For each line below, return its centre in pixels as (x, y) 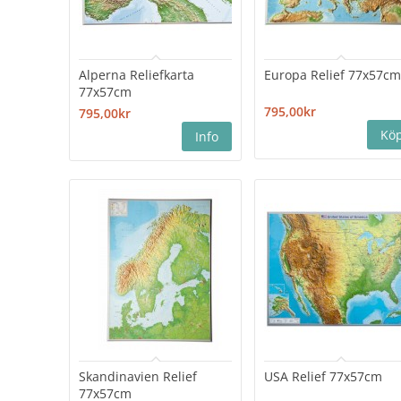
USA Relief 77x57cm (324, 377)
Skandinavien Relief (138, 377)
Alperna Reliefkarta (137, 75)
